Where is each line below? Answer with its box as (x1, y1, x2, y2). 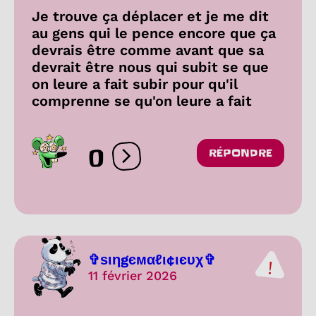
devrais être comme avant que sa (32, 41, 264, 59)
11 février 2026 (88, 268, 177, 284)
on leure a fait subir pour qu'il (32, 75, 238, 92)
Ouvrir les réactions (126, 155, 235, 169)
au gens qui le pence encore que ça (32, 24, 276, 42)
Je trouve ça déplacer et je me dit (32, 7, 269, 25)
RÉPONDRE (209, 145, 272, 160)
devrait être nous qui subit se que (32, 58, 269, 75)
